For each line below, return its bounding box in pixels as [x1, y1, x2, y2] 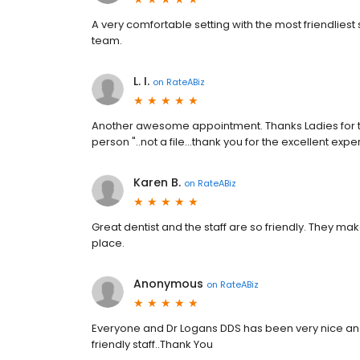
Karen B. [133, 174, 181, 190]
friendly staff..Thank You [92, 337, 213, 352]
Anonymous [133, 276, 203, 292]
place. [92, 235, 125, 251]
